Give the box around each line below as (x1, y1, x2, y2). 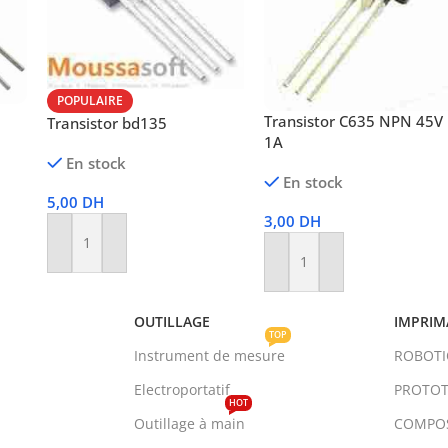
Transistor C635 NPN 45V (263, 110, 443, 131)
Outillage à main (133, 413, 245, 433)
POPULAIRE (56, 91, 123, 109)
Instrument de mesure (133, 345, 285, 365)
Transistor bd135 (46, 112, 167, 133)
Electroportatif (133, 379, 230, 399)
